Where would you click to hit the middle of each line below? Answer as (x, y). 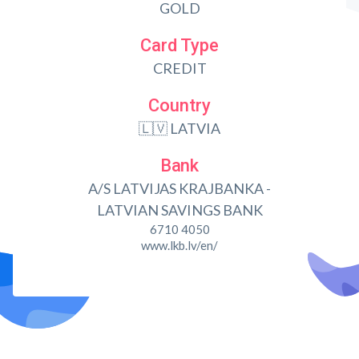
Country (179, 105)
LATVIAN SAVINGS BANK (179, 210)
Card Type (179, 45)
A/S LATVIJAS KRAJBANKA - (179, 188)
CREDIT (179, 68)
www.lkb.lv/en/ (179, 245)
